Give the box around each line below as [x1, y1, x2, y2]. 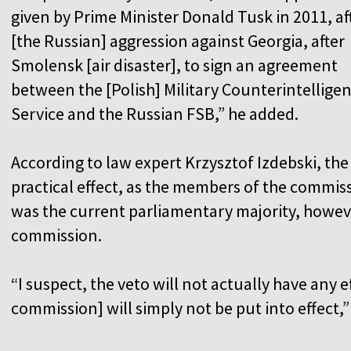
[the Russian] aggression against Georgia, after [11, 29, 345, 52]
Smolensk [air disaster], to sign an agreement [11, 53, 338, 76]
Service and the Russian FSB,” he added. [11, 102, 299, 125]
